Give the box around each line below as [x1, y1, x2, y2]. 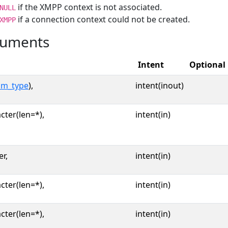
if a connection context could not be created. [16, 14, 190, 25]
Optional [189, 59, 225, 70]
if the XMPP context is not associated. [16, 2, 162, 13]
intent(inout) [135, 80, 184, 91]
